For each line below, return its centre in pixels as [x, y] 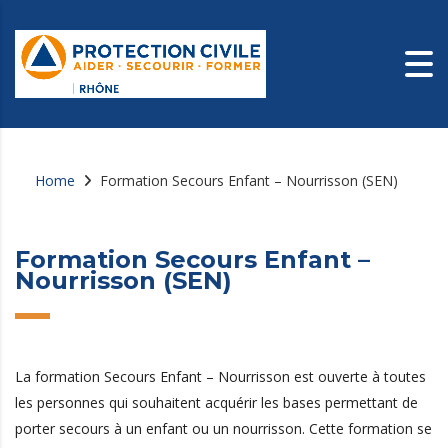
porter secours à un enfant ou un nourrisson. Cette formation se [223, 428]
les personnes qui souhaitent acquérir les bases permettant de [216, 402]
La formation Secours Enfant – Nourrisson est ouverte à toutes [220, 376]
